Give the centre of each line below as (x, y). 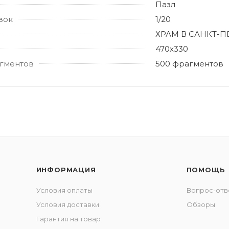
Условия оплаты (64, 190)
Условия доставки (67, 204)
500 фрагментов (189, 63)
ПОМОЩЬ (206, 170)
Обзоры (201, 204)
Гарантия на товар (68, 219)
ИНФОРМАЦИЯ (66, 170)
